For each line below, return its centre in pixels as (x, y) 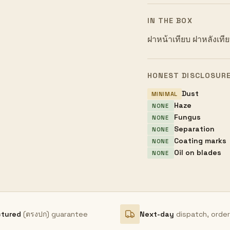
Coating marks (200, 141)
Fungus (187, 117)
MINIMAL (165, 94)
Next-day (157, 214)
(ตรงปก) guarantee (55, 214)
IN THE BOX (170, 21)
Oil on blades (197, 152)
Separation (194, 129)
